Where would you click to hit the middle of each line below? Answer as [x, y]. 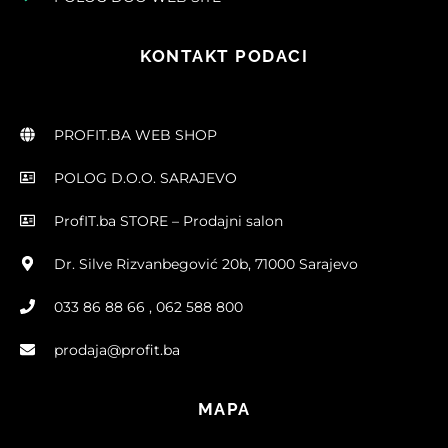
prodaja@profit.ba [116, 349]
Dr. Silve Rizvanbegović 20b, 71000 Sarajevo [205, 263]
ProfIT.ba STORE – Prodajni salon [168, 220]
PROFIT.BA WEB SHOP [135, 134]
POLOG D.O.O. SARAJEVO [145, 177]
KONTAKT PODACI [224, 55]
